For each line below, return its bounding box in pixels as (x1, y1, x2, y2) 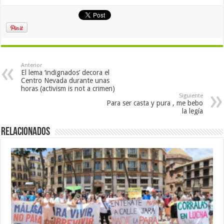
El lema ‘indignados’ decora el (21, 68, 110, 76)
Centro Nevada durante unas (21, 76, 110, 84)
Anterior (21, 62, 42, 68)
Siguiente (178, 92, 203, 99)
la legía (181, 107, 203, 115)
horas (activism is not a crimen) (21, 84, 115, 92)
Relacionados (1, 126, 50, 138)
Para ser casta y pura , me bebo (106, 99, 203, 107)
